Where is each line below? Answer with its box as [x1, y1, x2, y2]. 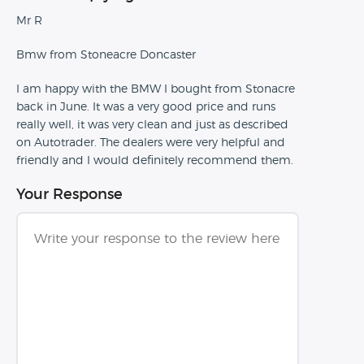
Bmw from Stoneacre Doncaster [16, 50, 196, 61]
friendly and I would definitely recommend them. [16, 155, 293, 167]
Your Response [16, 188, 123, 202]
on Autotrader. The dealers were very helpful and [16, 137, 285, 149]
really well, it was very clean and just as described [16, 119, 288, 131]
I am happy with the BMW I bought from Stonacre [16, 84, 295, 95]
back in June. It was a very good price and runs [16, 102, 275, 113]
